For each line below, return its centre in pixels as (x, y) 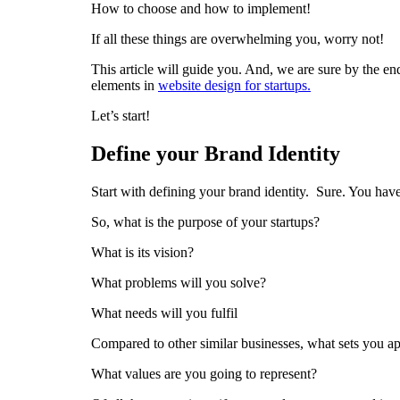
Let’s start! (121, 115)
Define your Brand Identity (216, 153)
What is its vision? (142, 252)
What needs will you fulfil (164, 312)
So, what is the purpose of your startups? (205, 221)
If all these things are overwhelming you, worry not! (237, 38)
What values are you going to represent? (204, 373)
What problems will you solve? (179, 282)
